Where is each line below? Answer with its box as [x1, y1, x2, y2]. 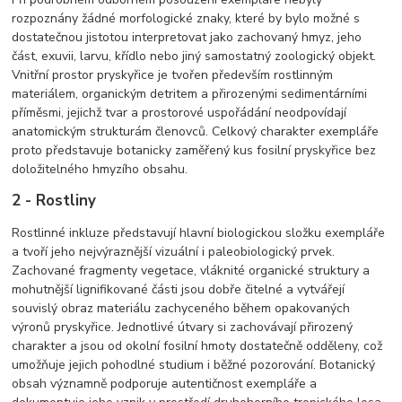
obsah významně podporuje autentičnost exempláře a [12, 375, 318, 393]
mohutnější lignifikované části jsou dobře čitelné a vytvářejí [12, 281, 345, 299]
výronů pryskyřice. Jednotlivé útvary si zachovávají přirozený [12, 319, 354, 336]
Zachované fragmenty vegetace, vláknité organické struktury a [12, 262, 371, 280]
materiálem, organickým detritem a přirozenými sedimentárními [12, 85, 368, 103]
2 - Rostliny [12, 190, 97, 212]
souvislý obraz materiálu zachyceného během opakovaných [12, 300, 351, 318]
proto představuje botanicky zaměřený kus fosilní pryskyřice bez [12, 142, 377, 160]
